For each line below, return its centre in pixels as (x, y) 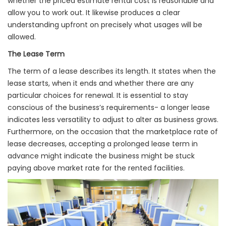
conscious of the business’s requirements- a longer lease (109, 107)
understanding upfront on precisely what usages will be (105, 25)
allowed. (22, 37)
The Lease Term (36, 54)
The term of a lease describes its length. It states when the (112, 71)
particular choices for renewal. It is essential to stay (98, 95)
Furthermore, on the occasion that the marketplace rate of (113, 132)
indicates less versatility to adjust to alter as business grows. (113, 120)
